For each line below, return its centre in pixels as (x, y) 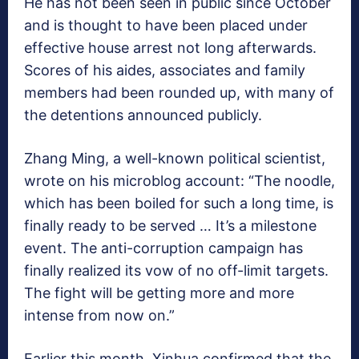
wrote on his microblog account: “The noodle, (179, 181)
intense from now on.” (99, 316)
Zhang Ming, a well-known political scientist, (175, 159)
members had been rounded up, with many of (179, 93)
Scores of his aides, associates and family (165, 71)
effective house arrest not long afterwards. (170, 48)
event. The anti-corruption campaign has (163, 248)
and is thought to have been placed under (166, 26)
